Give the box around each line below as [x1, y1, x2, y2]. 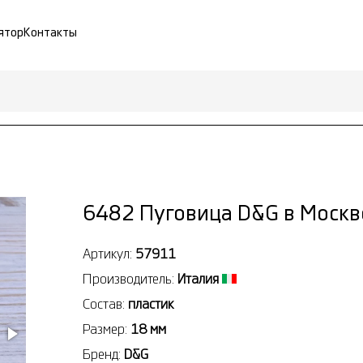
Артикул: [83, 246, 135, 261]
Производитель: [83, 271, 177, 286]
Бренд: [83, 347, 124, 361]
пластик [128, 297, 173, 311]
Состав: [83, 297, 128, 311]
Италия [177, 271, 219, 286]
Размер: [83, 322, 130, 336]
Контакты [23, 27, 77, 39]
